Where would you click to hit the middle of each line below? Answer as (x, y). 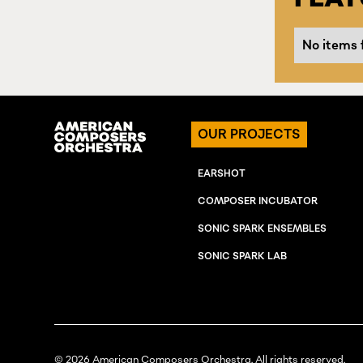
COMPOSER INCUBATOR (258, 201)
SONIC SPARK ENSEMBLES (263, 229)
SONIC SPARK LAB (243, 256)
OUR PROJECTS (250, 135)
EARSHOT (222, 174)
